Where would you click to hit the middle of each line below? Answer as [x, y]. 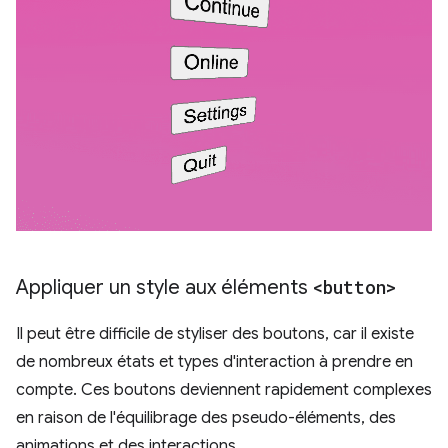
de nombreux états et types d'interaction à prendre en [214, 362]
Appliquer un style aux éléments [164, 288]
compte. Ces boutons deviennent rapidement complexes [224, 390]
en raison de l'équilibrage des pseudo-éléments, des [206, 418]
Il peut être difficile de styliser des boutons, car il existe [215, 334]
